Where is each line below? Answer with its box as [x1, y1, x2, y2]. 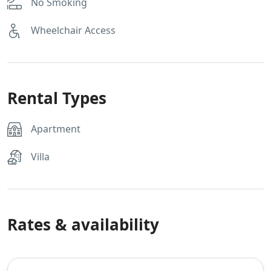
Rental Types [7, 87, 106, 109]
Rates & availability [7, 214, 159, 236]
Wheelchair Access [31, 24, 116, 38]
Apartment [31, 122, 80, 136]
